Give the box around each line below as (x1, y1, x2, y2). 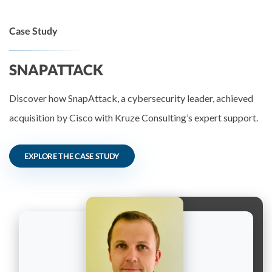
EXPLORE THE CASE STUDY (24, 151, 120, 161)
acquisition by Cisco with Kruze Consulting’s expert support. (9, 111, 258, 123)
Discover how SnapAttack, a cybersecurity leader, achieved (9, 92, 253, 104)
